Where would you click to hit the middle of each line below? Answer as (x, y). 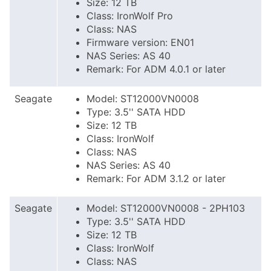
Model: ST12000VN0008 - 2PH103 (166, 208)
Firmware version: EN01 (140, 42)
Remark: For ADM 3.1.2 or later (156, 178)
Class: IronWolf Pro (130, 16)
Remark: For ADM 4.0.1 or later (156, 69)
